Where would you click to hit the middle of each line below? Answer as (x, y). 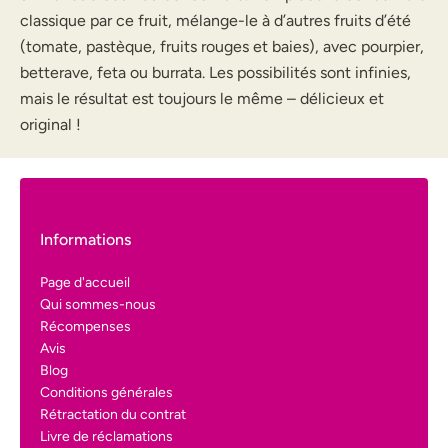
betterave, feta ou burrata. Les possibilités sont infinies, (215, 72)
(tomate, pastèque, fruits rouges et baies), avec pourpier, (222, 46)
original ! (50, 124)
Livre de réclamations (106, 436)
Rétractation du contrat (113, 414)
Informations (85, 239)
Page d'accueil (85, 282)
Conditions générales (106, 392)
